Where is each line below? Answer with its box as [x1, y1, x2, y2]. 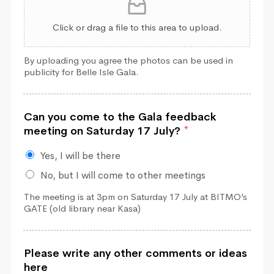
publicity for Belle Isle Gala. [24, 66, 139, 78]
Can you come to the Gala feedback [24, 110, 217, 124]
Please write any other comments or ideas [24, 246, 247, 261]
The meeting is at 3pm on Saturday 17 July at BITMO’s [24, 191, 247, 203]
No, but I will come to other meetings [40, 169, 206, 182]
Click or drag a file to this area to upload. [52, 21, 222, 34]
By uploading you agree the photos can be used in [24, 54, 233, 67]
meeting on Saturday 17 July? [24, 124, 183, 138]
